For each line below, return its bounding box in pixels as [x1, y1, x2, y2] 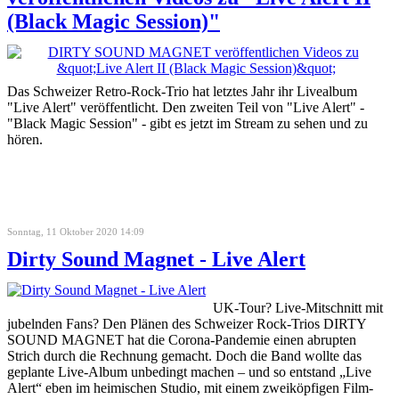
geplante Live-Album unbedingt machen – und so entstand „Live [7, 363, 371, 379]
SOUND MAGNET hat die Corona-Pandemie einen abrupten [7, 331, 356, 347]
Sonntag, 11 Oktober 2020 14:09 [7, 225, 144, 237]
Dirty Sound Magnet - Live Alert [7, 247, 305, 271]
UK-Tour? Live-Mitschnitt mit [213, 299, 383, 315]
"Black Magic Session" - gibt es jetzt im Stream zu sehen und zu [7, 115, 368, 131]
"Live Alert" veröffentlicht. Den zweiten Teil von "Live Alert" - [7, 99, 364, 115]
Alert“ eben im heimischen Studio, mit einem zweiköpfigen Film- [7, 379, 373, 395]
